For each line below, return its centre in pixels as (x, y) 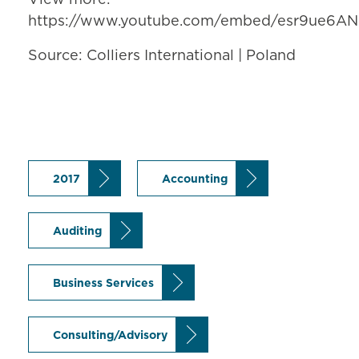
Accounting (195, 179)
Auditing (77, 231)
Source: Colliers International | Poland (162, 56)
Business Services (103, 283)
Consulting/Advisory (110, 335)
